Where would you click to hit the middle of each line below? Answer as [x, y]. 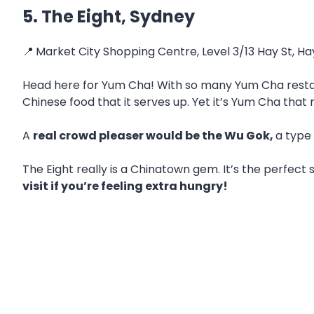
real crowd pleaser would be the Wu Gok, [154, 136]
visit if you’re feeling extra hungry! [125, 186]
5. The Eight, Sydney [109, 17]
